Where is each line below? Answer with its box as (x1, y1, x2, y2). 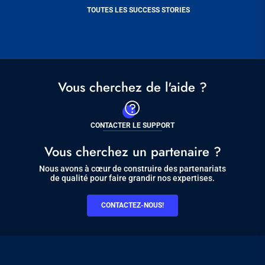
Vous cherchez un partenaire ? (44, 142, 221, 161)
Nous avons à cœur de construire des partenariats (39, 164, 226, 174)
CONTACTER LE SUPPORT (91, 121, 174, 130)
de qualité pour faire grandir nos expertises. (50, 173, 215, 183)
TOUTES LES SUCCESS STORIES (87, 6, 190, 15)
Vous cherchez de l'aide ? (58, 77, 207, 97)
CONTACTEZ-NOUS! (101, 201, 164, 210)
